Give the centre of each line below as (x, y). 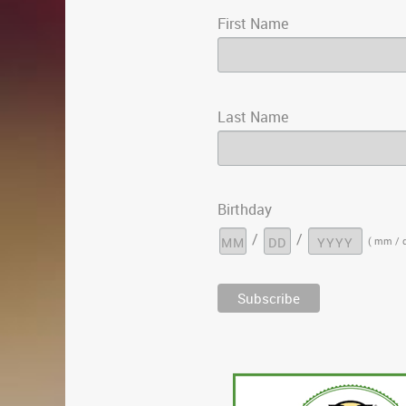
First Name (252, 23)
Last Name (252, 116)
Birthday (244, 210)
